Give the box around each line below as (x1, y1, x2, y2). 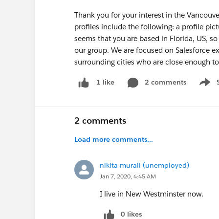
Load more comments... (74, 134, 153, 144)
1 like (96, 78, 114, 87)
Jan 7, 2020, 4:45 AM (100, 172, 156, 180)
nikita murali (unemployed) (100, 160, 189, 170)
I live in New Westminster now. (100, 189, 203, 198)
